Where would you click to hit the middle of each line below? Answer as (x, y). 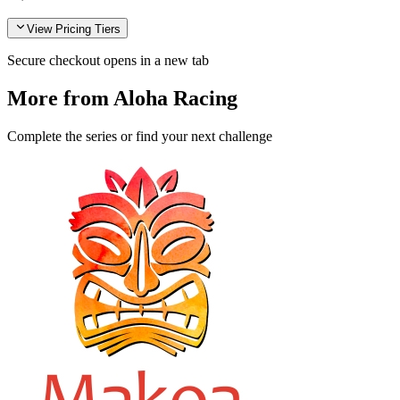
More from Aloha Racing (122, 98)
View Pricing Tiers (74, 29)
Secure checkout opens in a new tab (108, 60)
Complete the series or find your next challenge (140, 136)
